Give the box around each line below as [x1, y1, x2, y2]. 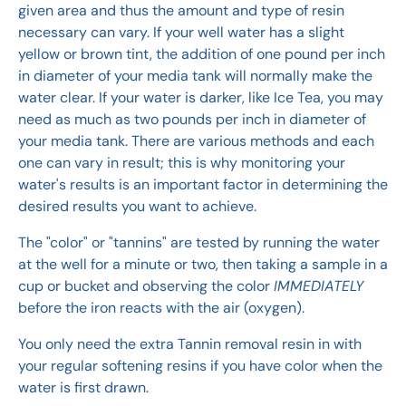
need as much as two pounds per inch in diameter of [18, 110, 366, 130]
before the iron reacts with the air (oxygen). [18, 298, 304, 318]
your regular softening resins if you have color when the [18, 356, 382, 376]
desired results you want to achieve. [18, 197, 256, 217]
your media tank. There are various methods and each [18, 131, 374, 151]
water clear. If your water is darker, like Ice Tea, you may [18, 88, 383, 108]
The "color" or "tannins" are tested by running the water [18, 233, 380, 253]
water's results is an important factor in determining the [18, 175, 388, 195]
